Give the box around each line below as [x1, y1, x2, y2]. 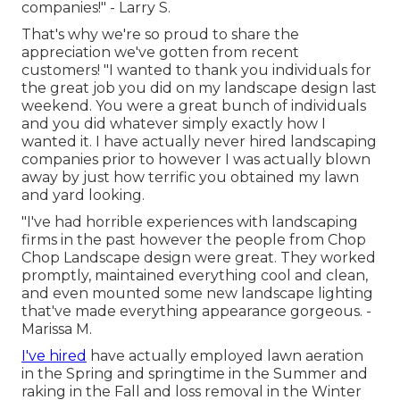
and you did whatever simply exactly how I [21, 115, 326, 133]
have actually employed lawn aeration [87, 347, 363, 365]
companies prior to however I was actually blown [21, 151, 371, 169]
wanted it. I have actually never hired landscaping [21, 133, 377, 151]
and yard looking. [21, 187, 145, 204]
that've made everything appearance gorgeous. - [21, 303, 371, 321]
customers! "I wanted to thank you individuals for [21, 62, 371, 79]
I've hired [21, 347, 87, 365]
